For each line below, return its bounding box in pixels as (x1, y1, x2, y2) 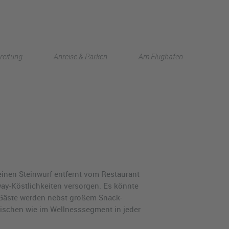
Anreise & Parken (54, 51, 107, 61)
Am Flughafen (139, 51, 183, 61)
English (132, 41, 159, 52)
